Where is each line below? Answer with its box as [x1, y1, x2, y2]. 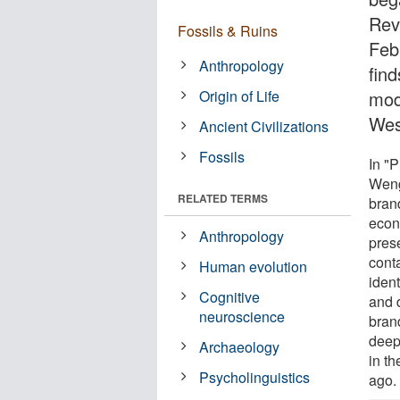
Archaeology [199, 336, 280, 357]
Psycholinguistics [199, 366, 311, 387]
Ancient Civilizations [199, 115, 329, 137]
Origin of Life [199, 85, 280, 106]
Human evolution [199, 255, 308, 277]
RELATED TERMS [178, 189, 268, 206]
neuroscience [199, 305, 286, 327]
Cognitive [199, 286, 261, 307]
